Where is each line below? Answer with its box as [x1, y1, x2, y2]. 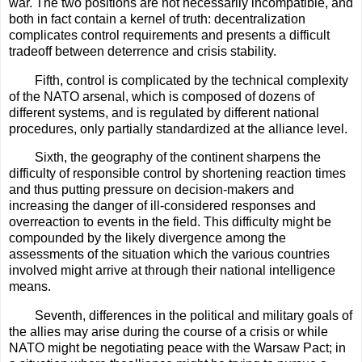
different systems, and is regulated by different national [9, 105, 319, 120]
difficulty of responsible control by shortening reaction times [9, 166, 346, 181]
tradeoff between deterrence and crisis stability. [9, 44, 276, 58]
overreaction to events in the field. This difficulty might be [9, 215, 331, 229]
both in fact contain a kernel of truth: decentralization [9, 11, 305, 26]
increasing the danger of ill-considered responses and [9, 199, 316, 213]
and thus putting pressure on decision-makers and [9, 183, 294, 197]
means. [9, 280, 51, 294]
